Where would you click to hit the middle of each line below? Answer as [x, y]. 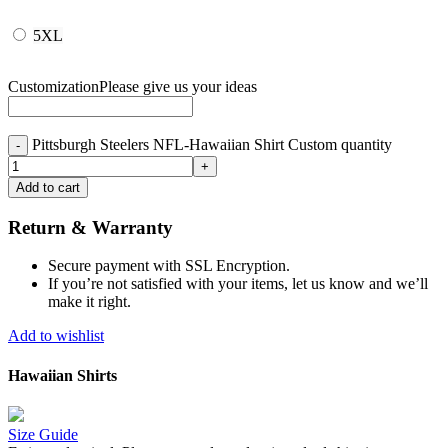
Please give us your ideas [178, 86]
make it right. [89, 302]
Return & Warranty [90, 227]
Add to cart [48, 187]
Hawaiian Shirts [62, 375]
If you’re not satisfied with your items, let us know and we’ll [238, 284]
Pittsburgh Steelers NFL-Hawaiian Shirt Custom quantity [212, 144]
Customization [53, 86]
